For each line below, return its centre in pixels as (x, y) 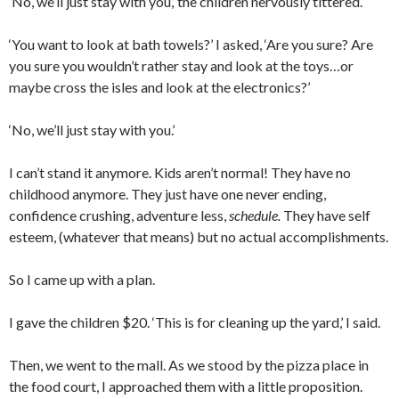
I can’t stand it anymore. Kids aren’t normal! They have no (180, 173)
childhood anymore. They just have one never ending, (167, 194)
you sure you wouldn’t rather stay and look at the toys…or (181, 66)
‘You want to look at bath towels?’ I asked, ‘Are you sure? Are (191, 45)
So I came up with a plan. (82, 280)
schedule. (255, 216)
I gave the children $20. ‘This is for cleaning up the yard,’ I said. (195, 322)
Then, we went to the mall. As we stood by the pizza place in (189, 365)
